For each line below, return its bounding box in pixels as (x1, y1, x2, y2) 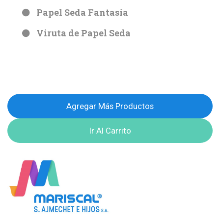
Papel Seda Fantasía (36, 6, 128, 18)
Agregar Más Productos (66, 101, 154, 111)
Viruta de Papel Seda (36, 27, 131, 39)
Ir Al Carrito (89, 125, 131, 136)
